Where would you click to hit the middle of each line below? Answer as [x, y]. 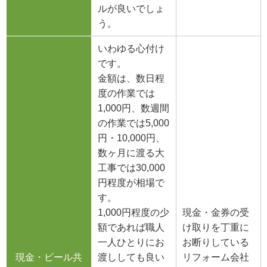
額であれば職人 [131, 228]
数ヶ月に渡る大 [131, 153]
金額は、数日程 [131, 79]
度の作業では [126, 94]
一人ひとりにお [131, 243]
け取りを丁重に [216, 228]
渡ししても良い [131, 257]
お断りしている [216, 243]
